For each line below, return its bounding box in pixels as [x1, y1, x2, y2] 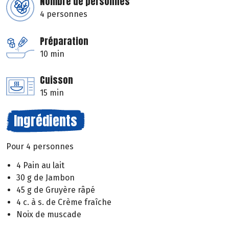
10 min [40, 49, 64, 59]
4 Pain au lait [16, 161, 64, 171]
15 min [40, 88, 64, 98]
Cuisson [40, 73, 73, 87]
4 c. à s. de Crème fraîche [16, 197, 111, 208]
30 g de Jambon [16, 173, 75, 183]
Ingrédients [14, 110, 77, 131]
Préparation [40, 34, 88, 49]
